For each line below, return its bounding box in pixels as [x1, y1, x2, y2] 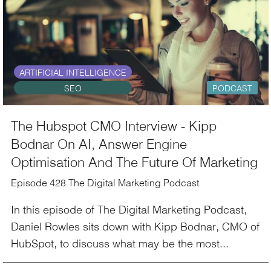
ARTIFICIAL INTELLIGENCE [19, 65, 126, 79]
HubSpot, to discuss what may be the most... [11, 234, 229, 252]
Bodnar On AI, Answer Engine [11, 132, 187, 154]
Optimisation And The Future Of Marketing [11, 151, 258, 172]
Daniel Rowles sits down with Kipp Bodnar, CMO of [11, 217, 260, 235]
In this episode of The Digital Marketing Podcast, [11, 200, 247, 218]
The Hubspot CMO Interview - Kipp [11, 114, 217, 136]
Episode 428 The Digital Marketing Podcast [11, 175, 199, 191]
